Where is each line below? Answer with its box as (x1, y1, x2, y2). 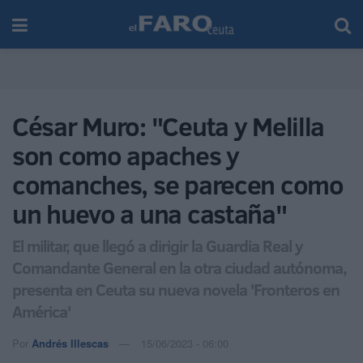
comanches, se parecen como (12, 167, 344, 203)
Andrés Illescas (32, 335, 109, 351)
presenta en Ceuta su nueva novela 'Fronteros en (12, 277, 340, 301)
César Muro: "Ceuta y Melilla (12, 109, 325, 144)
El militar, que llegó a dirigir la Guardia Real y (12, 233, 303, 257)
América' (12, 299, 70, 322)
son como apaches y (12, 138, 239, 173)
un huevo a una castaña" (12, 196, 287, 232)
